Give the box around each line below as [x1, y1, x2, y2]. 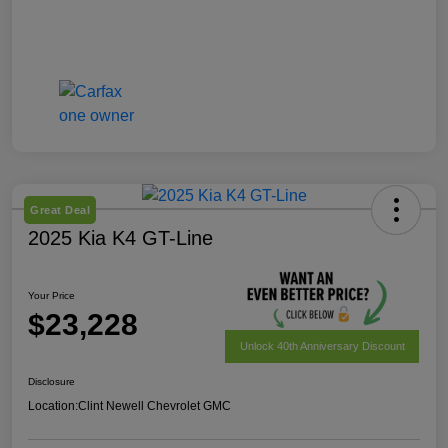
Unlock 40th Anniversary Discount [239, 340, 405, 353]
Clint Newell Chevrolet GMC [78, 399, 231, 414]
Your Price [28, 289, 75, 301]
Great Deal [30, 203, 90, 216]
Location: [28, 399, 78, 414]
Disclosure [28, 376, 75, 388]
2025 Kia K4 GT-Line [28, 226, 213, 249]
